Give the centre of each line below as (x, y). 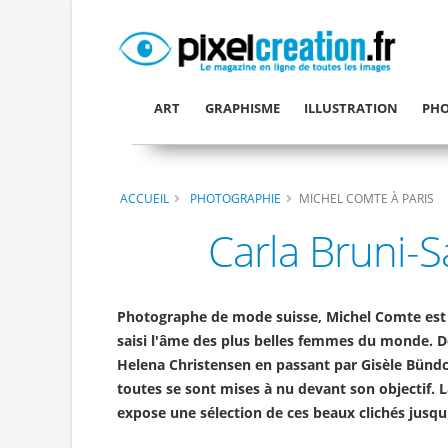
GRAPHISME (242, 108)
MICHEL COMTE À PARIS (366, 197)
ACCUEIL (144, 197)
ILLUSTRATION (350, 108)
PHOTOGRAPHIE (235, 197)
